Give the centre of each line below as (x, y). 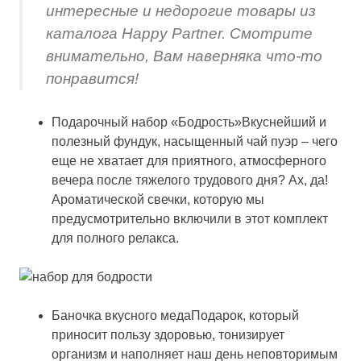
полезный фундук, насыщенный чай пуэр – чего (195, 142)
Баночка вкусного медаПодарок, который (175, 316)
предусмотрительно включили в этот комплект (190, 219)
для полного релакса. (115, 239)
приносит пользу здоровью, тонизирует (168, 335)
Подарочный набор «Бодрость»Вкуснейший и (189, 122)
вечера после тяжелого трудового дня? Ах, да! (190, 180)
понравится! (92, 78)
